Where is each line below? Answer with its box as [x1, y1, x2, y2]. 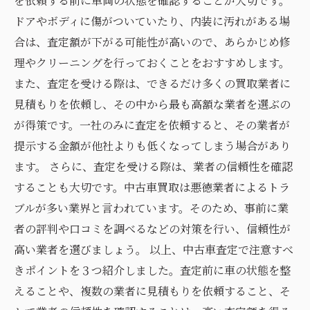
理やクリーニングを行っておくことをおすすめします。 [14, 55, 290, 71]
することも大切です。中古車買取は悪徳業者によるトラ [14, 179, 290, 195]
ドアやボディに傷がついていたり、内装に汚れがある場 [14, 13, 290, 29]
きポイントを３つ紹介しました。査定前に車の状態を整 [14, 262, 291, 278]
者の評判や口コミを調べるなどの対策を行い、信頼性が [14, 221, 291, 237]
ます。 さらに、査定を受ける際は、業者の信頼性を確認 [14, 158, 293, 174]
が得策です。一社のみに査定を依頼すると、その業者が [14, 117, 290, 133]
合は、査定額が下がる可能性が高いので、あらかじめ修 [14, 34, 291, 50]
